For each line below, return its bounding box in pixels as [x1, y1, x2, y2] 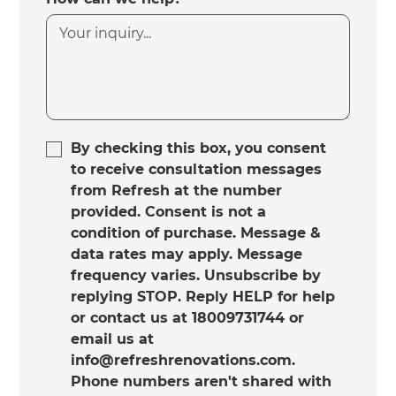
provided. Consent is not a [71, 202, 267, 220]
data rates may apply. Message [71, 245, 303, 263]
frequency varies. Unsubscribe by [71, 266, 322, 284]
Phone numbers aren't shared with [71, 372, 332, 390]
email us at [71, 330, 155, 347]
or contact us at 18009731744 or [71, 308, 305, 326]
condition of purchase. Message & [71, 224, 322, 241]
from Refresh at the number [71, 181, 283, 199]
